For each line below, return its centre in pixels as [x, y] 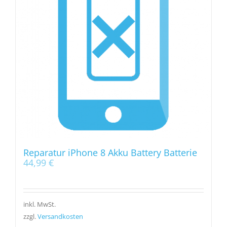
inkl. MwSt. [40, 204]
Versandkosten [60, 216]
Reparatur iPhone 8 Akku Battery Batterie [110, 152]
